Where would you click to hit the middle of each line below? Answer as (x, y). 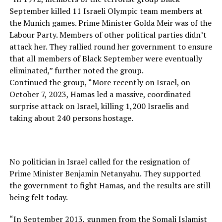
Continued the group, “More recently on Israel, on (100, 83)
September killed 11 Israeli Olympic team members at (106, 11)
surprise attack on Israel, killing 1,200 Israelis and (99, 106)
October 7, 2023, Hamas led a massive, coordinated (100, 94)
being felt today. (38, 197)
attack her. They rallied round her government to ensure (111, 47)
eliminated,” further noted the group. (76, 71)
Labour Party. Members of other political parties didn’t (108, 35)
